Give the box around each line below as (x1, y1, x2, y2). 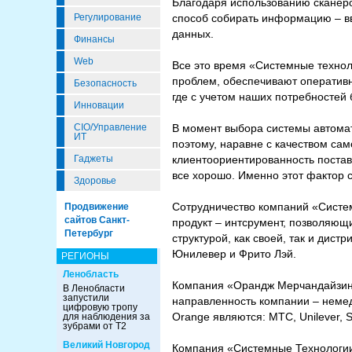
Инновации (74, 100, 124, 111)
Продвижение (64, 201, 129, 212)
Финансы (74, 34, 115, 45)
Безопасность (74, 78, 137, 89)
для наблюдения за (63, 311, 150, 322)
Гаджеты (74, 153, 113, 164)
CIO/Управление (74, 122, 147, 133)
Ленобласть (63, 269, 119, 280)
